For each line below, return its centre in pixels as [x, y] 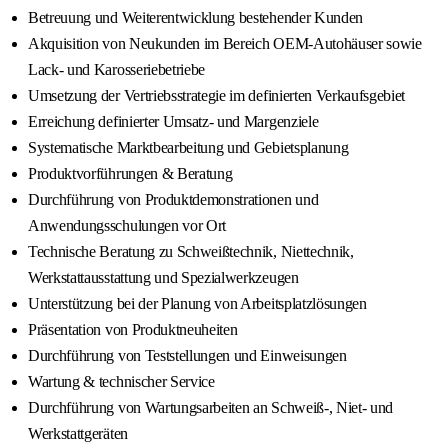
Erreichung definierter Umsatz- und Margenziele [173, 122]
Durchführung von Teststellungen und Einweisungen [187, 356]
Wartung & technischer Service [121, 382]
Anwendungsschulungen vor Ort [127, 226]
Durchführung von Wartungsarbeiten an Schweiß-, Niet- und [211, 408]
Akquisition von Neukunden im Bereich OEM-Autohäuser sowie [225, 44]
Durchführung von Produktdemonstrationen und [173, 200]
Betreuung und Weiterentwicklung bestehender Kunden [195, 18]
